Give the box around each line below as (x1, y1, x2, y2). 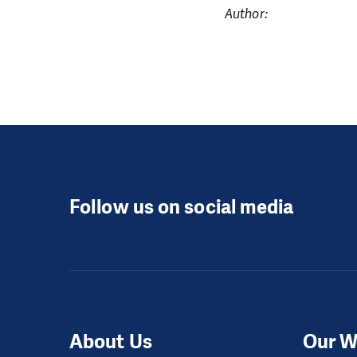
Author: (225, 5, 268, 22)
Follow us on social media (69, 194, 294, 221)
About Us (69, 328, 152, 355)
